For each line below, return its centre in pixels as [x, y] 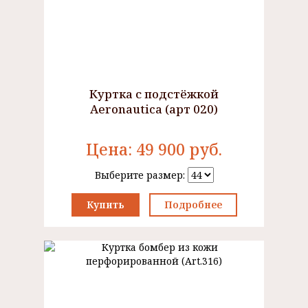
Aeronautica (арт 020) [154, 109]
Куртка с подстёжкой [154, 94]
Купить [105, 205]
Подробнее [193, 205]
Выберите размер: [141, 175]
